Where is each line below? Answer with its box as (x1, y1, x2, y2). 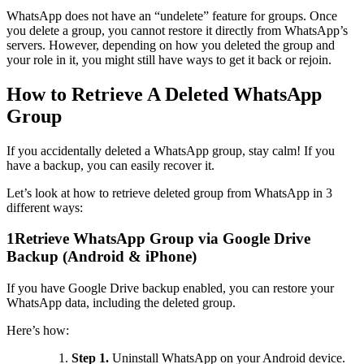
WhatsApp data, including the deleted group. (6, 295, 236, 310)
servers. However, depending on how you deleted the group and (6, 37, 335, 52)
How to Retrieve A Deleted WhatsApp (6, 83, 322, 105)
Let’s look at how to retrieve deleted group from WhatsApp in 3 (6, 185, 332, 200)
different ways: (6, 200, 83, 214)
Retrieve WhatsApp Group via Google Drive (15, 230, 310, 248)
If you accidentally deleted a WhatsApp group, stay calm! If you (6, 143, 335, 158)
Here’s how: (6, 323, 69, 337)
